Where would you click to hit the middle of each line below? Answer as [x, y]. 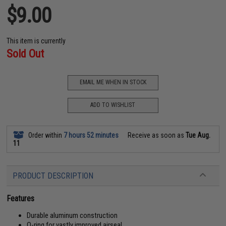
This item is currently [36, 41]
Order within [45, 135]
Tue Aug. [198, 135]
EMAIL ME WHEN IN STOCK [113, 82]
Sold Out [25, 53]
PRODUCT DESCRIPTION [53, 176]
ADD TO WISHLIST [113, 105]
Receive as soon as [156, 135]
